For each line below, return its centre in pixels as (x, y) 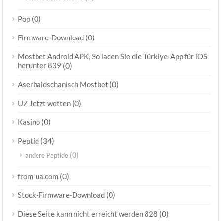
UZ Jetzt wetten (44, 103)
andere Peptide (47, 155)
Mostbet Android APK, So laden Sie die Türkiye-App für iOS (112, 56)
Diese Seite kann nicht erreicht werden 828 (88, 214)
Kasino (29, 122)
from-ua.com (38, 176)
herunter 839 (39, 65)
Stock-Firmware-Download (61, 195)
